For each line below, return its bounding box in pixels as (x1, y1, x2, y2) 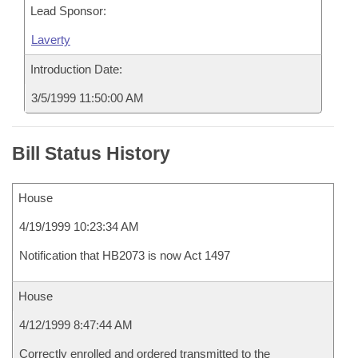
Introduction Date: (30, 62, 122, 76)
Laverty (31, 33, 70, 46)
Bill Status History (12, 143, 170, 164)
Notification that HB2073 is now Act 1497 (19, 249, 230, 262)
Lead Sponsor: (30, 4, 106, 18)
